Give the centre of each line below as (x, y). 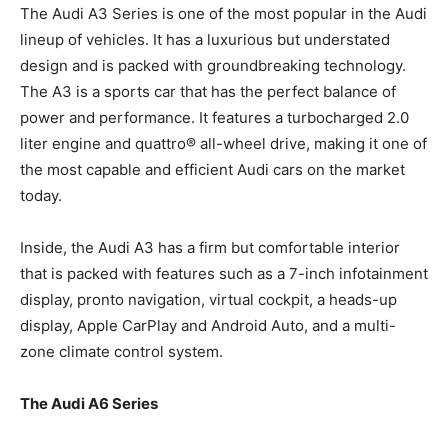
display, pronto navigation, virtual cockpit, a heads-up (208, 299)
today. (41, 195)
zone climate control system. (121, 351)
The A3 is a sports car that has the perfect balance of (208, 91)
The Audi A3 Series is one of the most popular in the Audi (223, 13)
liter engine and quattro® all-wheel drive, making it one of (223, 143)
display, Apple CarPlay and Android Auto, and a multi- (208, 325)
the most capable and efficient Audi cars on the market (212, 169)
